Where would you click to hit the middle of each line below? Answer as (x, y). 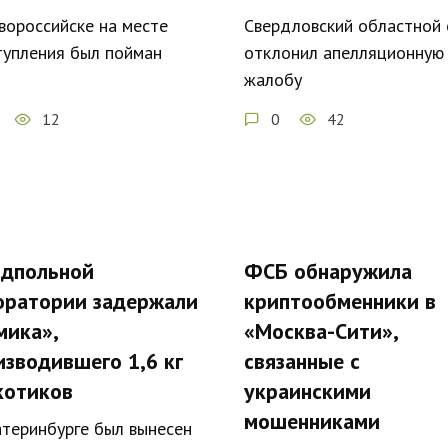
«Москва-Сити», (320, 330)
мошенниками (312, 420)
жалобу (273, 79)
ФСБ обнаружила (328, 270)
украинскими (307, 390)
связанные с (302, 360)
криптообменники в (340, 300)
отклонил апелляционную (344, 52)
